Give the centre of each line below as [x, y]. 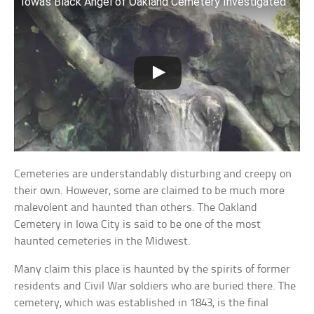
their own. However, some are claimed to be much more [150, 191]
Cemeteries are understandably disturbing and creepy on [153, 174]
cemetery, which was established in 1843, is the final [142, 303]
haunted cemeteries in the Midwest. [103, 241]
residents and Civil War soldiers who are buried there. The [155, 286]
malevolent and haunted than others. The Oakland [136, 207]
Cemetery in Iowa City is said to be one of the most [138, 224]
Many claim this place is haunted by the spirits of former [152, 269]
